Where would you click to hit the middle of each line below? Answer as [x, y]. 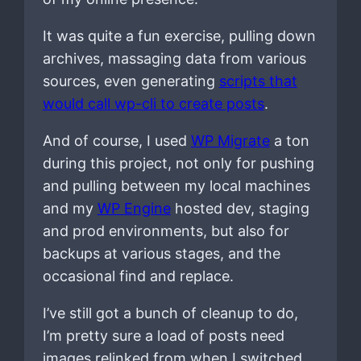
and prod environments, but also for [166, 230]
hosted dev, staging [240, 208]
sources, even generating [131, 81]
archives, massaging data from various [174, 58]
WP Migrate [230, 140]
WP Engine [134, 208]
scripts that [258, 81]
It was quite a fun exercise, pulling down [179, 35]
